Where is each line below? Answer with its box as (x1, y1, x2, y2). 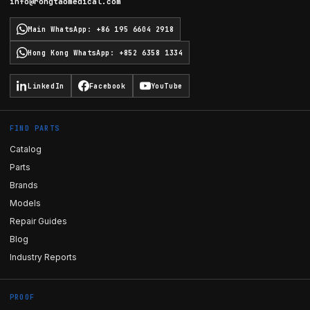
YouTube (150, 81, 183, 91)
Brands (10, 180, 38, 190)
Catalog (10, 144, 42, 154)
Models (10, 198, 41, 208)
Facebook (89, 81, 126, 91)
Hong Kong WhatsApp (28, 48, 110, 57)
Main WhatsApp (28, 24, 87, 34)
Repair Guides (10, 216, 67, 226)
